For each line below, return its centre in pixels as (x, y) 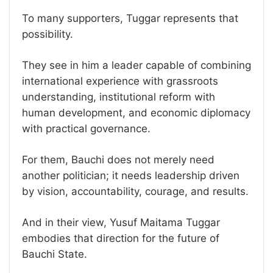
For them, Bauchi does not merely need (118, 160)
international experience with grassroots (120, 81)
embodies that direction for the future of (121, 239)
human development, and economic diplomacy (136, 113)
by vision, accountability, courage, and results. (135, 192)
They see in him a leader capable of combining (136, 66)
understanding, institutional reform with (119, 97)
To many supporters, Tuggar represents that (130, 19)
